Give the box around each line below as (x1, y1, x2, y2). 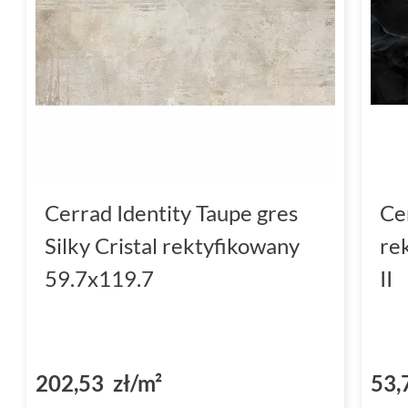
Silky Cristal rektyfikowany (45, 231, 300, 259)
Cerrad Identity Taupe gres (45, 199, 298, 226)
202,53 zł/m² (36, 369, 162, 396)
